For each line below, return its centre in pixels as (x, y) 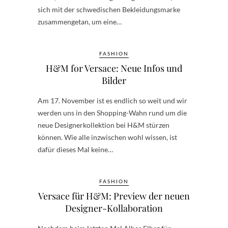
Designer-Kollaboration (114, 208)
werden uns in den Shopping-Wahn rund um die (112, 113)
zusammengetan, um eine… (80, 22)
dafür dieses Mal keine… (75, 149)
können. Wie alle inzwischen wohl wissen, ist (107, 137)
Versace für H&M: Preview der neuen (114, 196)
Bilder (114, 80)
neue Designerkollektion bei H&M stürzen (104, 125)
